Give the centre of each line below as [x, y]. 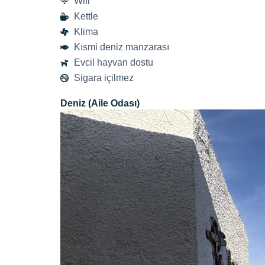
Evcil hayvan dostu [113, 63]
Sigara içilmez [104, 78]
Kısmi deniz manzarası [121, 47]
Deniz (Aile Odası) [100, 104]
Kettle [86, 17]
